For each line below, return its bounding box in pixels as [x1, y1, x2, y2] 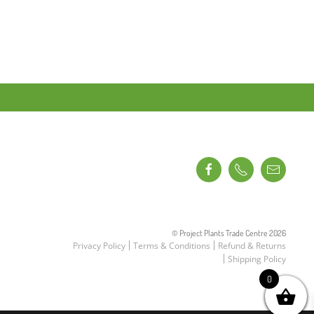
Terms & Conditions [133, 239, 211, 252]
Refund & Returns [218, 239, 287, 252]
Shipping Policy [228, 252, 287, 265]
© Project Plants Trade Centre [172, 227, 270, 238]
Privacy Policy [73, 239, 126, 252]
